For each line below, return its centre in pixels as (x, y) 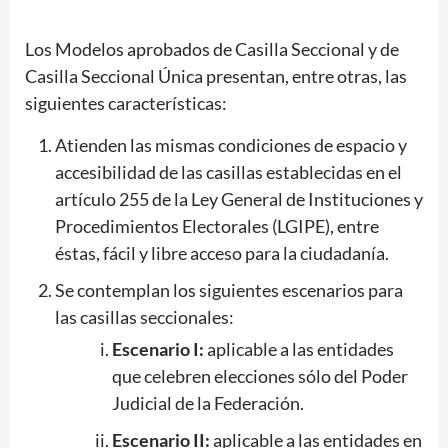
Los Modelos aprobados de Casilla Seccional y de (212, 48)
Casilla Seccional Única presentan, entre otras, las (216, 75)
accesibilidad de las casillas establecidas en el (228, 171)
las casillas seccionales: (144, 316)
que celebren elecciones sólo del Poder (260, 375)
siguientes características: (126, 102)
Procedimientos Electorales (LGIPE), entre (217, 225)
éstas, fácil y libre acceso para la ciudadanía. (222, 252)
